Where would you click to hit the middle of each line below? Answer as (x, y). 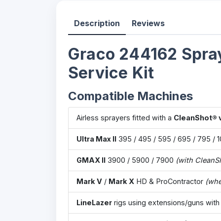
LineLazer (94, 203)
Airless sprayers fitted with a (125, 118)
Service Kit (111, 73)
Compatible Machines (130, 96)
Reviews (148, 23)
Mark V (89, 181)
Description (97, 23)
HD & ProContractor (170, 181)
